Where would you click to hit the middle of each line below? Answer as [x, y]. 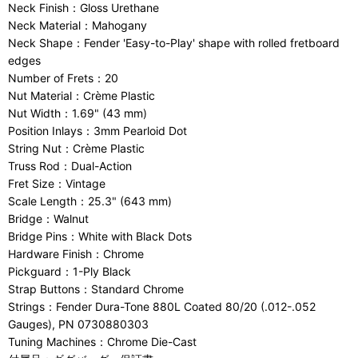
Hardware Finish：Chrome [76, 254]
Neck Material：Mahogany [78, 26]
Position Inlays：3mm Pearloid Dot [97, 131]
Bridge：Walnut [48, 219]
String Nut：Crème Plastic [76, 149]
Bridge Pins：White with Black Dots [100, 237]
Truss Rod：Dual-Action [70, 166]
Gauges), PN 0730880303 [78, 324]
